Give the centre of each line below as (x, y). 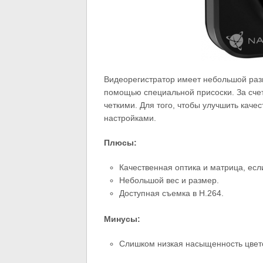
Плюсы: (120, 143)
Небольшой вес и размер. (169, 181)
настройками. (130, 118)
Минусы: (122, 219)
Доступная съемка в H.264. (172, 193)
